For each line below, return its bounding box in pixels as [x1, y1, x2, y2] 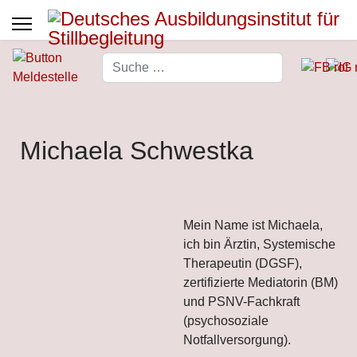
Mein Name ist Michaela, [183, 218, 323, 232]
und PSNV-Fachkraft [183, 295, 300, 308]
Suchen [100, 54, 145, 68]
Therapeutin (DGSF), [183, 257, 302, 270]
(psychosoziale [183, 314, 269, 328]
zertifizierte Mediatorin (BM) [183, 276, 338, 289]
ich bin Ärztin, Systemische [183, 237, 335, 251]
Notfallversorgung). [183, 333, 291, 347]
